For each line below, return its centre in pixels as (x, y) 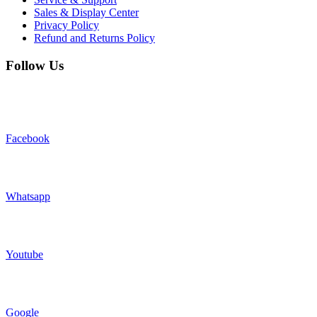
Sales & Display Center (86, 13)
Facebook (28, 138)
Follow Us (35, 66)
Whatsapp (28, 196)
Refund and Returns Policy (94, 38)
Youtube (24, 254)
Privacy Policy (67, 25)
